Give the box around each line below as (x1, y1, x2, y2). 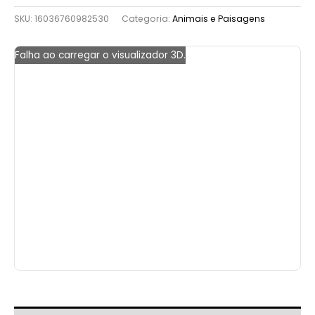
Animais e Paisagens (172, 12, 265, 25)
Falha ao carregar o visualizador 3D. (15, 49, 186, 63)
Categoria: (122, 12, 172, 25)
